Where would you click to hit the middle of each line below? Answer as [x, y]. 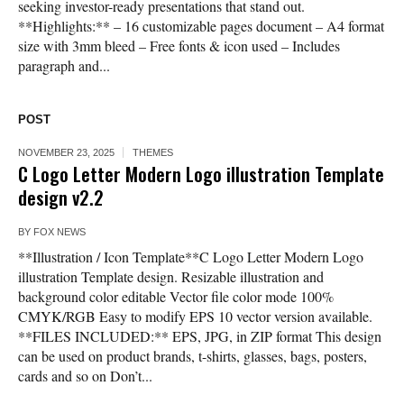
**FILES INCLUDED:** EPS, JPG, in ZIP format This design [200, 336]
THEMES [153, 153]
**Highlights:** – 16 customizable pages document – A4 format [201, 26]
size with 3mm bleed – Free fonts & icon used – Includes [179, 46]
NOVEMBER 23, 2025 [66, 153]
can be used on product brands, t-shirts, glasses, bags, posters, [193, 356]
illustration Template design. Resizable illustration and [171, 277]
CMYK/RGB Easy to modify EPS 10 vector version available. [195, 317]
